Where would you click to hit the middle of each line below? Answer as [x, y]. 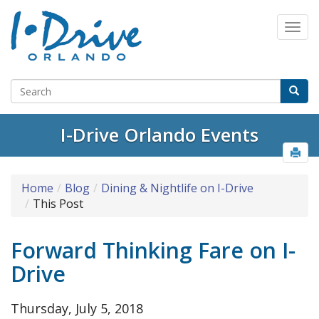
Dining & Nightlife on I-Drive [177, 188]
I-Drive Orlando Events [159, 135]
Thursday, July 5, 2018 [77, 309]
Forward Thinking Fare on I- [153, 251]
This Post [58, 204]
